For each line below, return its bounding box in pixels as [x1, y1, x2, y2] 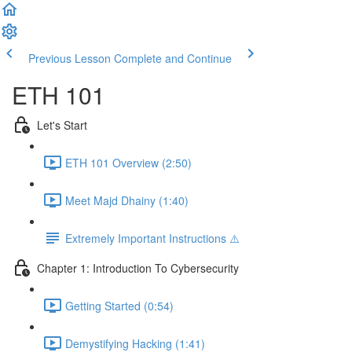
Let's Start [37, 116, 87, 133]
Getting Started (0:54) [65, 297, 174, 313]
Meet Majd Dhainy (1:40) [65, 192, 189, 208]
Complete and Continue [114, 50, 232, 66]
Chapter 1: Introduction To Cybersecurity [37, 259, 239, 276]
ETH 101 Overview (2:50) [65, 154, 192, 170]
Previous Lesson [28, 50, 111, 66]
